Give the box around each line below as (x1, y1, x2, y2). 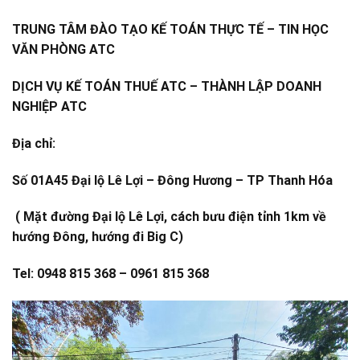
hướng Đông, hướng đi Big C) (12, 229, 183, 245)
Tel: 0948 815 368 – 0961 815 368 (12, 266, 209, 282)
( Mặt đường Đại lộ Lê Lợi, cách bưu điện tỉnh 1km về (12, 209, 326, 225)
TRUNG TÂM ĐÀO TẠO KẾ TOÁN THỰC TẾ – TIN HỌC (12, 22, 329, 38)
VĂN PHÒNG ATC (12, 42, 115, 58)
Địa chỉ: (12, 135, 55, 151)
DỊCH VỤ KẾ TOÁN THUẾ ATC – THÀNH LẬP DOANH (12, 78, 321, 94)
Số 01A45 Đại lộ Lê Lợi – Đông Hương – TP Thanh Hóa (12, 172, 333, 188)
